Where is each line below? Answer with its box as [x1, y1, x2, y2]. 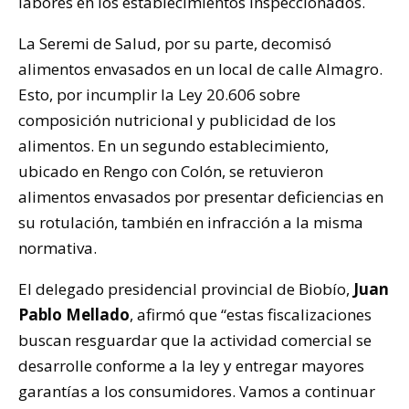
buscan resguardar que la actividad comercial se [18, 329, 372, 351]
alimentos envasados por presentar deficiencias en [18, 185, 383, 207]
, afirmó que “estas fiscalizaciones [130, 303, 372, 325]
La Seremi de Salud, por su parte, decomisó [18, 32, 331, 54]
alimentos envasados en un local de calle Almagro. [18, 58, 383, 79]
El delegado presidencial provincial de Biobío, [18, 278, 353, 299]
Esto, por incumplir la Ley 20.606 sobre [18, 83, 300, 105]
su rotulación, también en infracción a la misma [18, 211, 363, 233]
